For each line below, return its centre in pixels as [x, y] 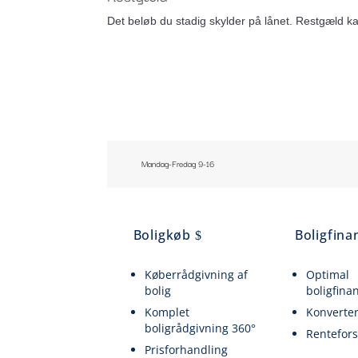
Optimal [328, 274]
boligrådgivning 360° [201, 328]
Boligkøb [162, 235]
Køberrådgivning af [197, 274]
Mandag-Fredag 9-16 [177, 164]
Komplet [167, 312]
